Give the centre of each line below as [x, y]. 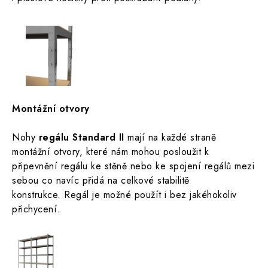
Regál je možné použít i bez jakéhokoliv [150, 195]
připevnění [36, 166]
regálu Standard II [81, 137]
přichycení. [36, 209]
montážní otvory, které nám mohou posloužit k [110, 152]
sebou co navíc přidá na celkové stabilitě [101, 180]
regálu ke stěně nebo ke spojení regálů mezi [157, 166]
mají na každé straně [170, 137]
